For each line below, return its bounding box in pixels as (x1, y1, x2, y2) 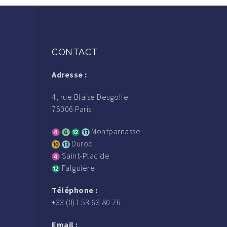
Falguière (60, 162, 95, 173)
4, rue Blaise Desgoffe (52, 91, 128, 102)
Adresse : (52, 69, 87, 80)
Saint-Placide (60, 150, 109, 161)
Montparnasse (89, 126, 140, 136)
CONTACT (52, 46, 98, 57)
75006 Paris (52, 103, 92, 114)
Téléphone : (52, 184, 98, 195)
